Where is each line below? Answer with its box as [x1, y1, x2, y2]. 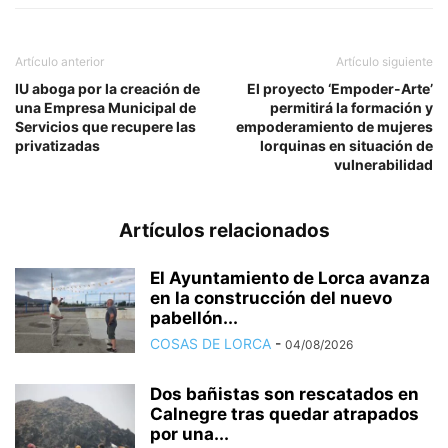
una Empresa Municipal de [15, 99, 196, 117]
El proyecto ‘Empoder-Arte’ [247, 80, 433, 98]
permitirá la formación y [270, 99, 433, 117]
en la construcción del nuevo [150, 288, 392, 309]
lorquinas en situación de [260, 137, 433, 155]
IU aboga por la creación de [15, 80, 200, 98]
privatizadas [15, 137, 100, 155]
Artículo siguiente [336, 54, 433, 70]
